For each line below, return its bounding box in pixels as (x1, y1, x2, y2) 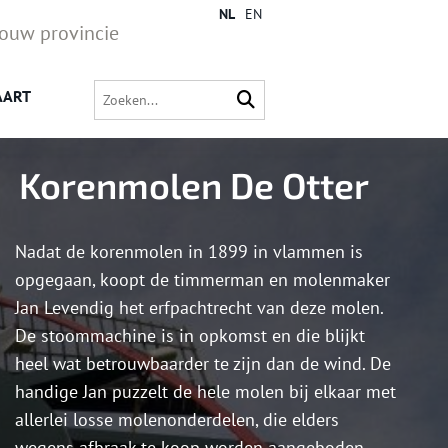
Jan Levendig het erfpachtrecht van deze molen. (15, 296, 383, 320)
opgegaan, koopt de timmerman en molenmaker (15, 268, 390, 292)
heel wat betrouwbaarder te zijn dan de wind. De (15, 352, 391, 376)
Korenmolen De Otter (19, 163, 369, 207)
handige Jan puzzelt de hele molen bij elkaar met (15, 380, 396, 404)
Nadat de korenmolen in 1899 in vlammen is (15, 240, 363, 264)
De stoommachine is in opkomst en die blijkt (15, 324, 365, 348)
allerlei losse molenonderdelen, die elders (15, 408, 339, 432)
